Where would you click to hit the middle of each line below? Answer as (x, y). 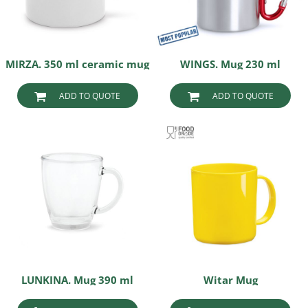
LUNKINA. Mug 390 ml (78, 279)
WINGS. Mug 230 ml (231, 64)
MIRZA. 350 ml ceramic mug (78, 64)
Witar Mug (230, 279)
